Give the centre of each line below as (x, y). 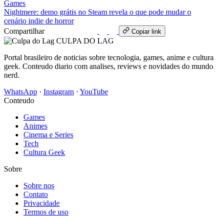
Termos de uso (46, 212)
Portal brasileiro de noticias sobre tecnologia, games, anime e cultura (109, 57)
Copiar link (146, 31)
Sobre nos (39, 185)
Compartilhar (24, 31)
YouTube (94, 91)
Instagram (59, 91)
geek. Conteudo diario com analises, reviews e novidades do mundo (109, 66)
